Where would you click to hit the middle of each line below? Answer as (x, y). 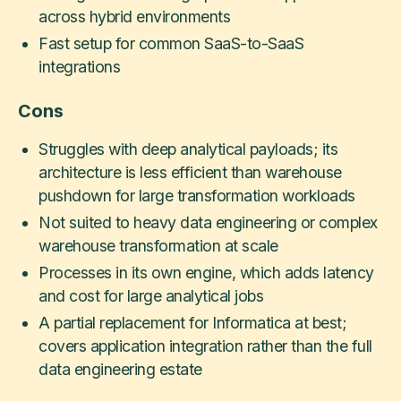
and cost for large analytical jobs (151, 295)
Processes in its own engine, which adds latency (206, 272)
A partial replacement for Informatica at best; (193, 322)
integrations (80, 66)
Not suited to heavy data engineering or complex (208, 222)
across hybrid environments (135, 16)
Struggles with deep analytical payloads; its (188, 149)
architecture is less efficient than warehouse (190, 172)
